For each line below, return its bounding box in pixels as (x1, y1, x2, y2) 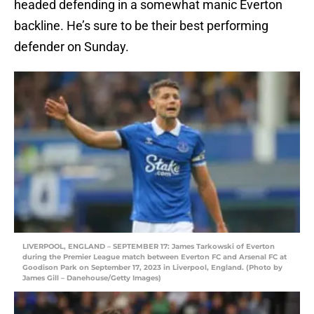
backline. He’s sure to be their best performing (14, 18, 268, 34)
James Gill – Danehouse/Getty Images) (22, 273, 161, 283)
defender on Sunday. (14, 39, 129, 55)
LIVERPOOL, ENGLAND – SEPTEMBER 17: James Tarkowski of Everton (22, 242, 275, 252)
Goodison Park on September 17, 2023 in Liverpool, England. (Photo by (22, 263, 282, 273)
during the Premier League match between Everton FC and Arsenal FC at (22, 252, 287, 262)
